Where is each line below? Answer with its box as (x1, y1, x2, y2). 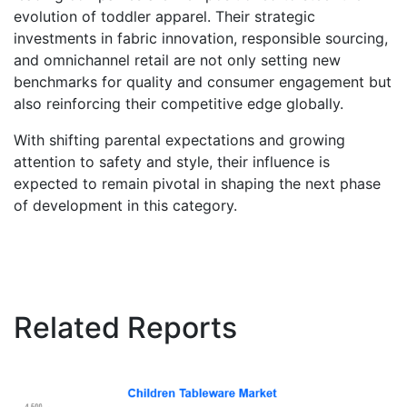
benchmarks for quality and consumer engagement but (14, 72, 392, 91)
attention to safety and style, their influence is (14, 152, 330, 171)
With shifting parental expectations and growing (14, 130, 345, 149)
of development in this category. (14, 195, 237, 214)
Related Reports (14, 309, 237, 345)
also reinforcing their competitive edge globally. (14, 94, 343, 113)
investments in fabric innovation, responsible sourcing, (14, 28, 388, 47)
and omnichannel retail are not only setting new (14, 50, 341, 69)
